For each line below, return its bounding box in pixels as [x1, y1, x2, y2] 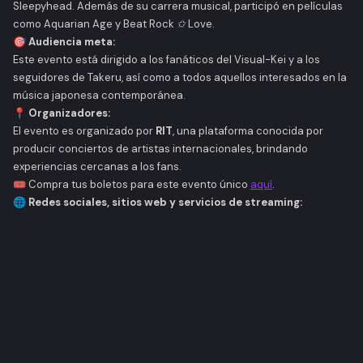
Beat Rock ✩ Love [123, 17, 212, 31]
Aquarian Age [44, 17, 113, 31]
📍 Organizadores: [13, 106, 110, 120]
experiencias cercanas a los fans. [13, 160, 181, 173]
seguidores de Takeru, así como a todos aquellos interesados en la [13, 70, 347, 84]
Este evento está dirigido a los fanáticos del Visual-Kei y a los [13, 53, 320, 66]
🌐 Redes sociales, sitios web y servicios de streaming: [13, 195, 302, 209]
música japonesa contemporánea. [13, 88, 186, 102]
